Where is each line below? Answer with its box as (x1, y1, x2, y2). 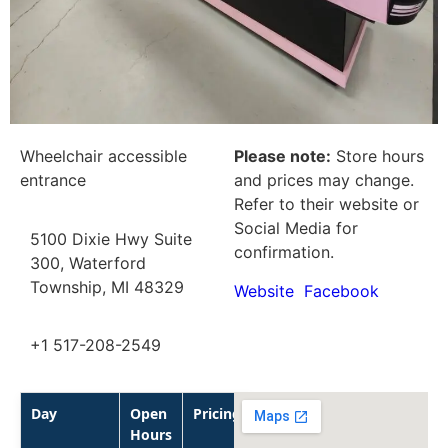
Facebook (304, 280, 379, 301)
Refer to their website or (234, 194, 419, 215)
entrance (20, 170, 86, 191)
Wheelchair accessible (20, 146, 187, 167)
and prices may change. (234, 170, 414, 191)
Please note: (234, 146, 331, 167)
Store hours (331, 146, 424, 167)
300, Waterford (30, 252, 146, 273)
